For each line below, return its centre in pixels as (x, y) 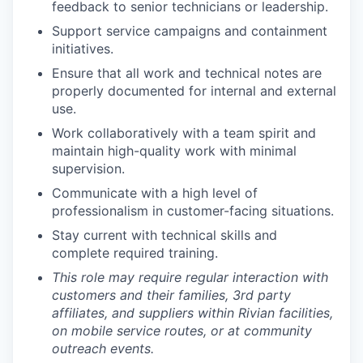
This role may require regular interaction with (190, 277)
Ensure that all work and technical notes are (187, 73)
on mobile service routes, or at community (182, 330)
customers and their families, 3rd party (171, 295)
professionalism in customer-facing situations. (193, 210)
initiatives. (83, 48)
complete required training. (135, 252)
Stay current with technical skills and (164, 235)
